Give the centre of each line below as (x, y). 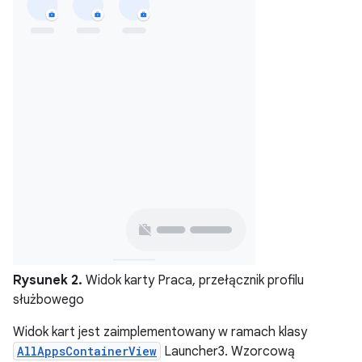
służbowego (48, 300)
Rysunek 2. (48, 280)
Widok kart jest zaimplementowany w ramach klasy (160, 332)
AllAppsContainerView (87, 351)
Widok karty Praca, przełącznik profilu (193, 280)
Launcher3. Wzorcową (228, 351)
